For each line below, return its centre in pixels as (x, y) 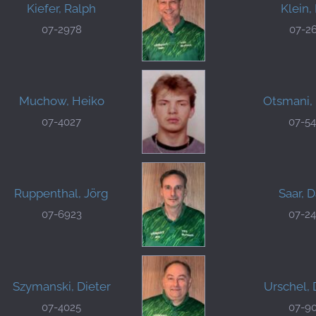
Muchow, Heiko (61, 101)
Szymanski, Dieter (61, 286)
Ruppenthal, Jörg (61, 194)
